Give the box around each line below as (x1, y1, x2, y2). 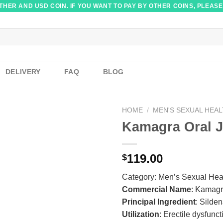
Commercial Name (121, 185, 191, 194)
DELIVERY (5, 68, 41, 76)
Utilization (121, 210, 159, 219)
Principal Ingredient (121, 197, 196, 206)
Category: (121, 172, 158, 181)
